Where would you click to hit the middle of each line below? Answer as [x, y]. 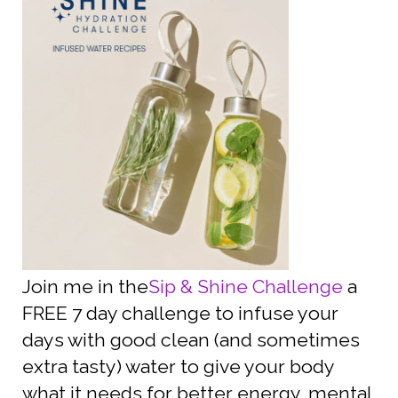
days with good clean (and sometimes [191, 340]
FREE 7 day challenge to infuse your [180, 314]
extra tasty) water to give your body [178, 367]
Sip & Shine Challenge [246, 287]
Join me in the [85, 287]
